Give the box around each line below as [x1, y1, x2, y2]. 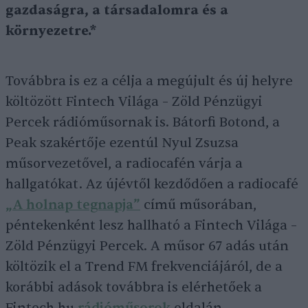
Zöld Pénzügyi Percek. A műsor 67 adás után [5, 238, 289, 254]
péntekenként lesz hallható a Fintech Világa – [5, 217, 297, 234]
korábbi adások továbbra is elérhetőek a [5, 279, 262, 296]
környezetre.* [5, 23, 97, 39]
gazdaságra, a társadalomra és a [5, 2, 228, 19]
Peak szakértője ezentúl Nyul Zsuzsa [5, 135, 239, 151]
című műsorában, [140, 197, 256, 213]
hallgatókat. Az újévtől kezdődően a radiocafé [5, 176, 298, 192]
